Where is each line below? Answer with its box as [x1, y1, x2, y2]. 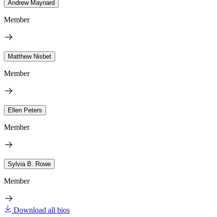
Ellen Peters [8, 106, 42, 114]
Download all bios [14, 205, 70, 214]
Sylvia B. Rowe [8, 160, 51, 168]
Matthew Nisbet [8, 52, 51, 60]
